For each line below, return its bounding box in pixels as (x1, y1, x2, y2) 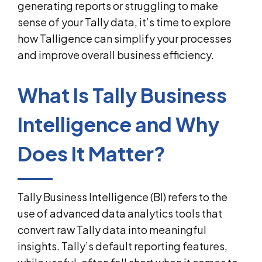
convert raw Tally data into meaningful (18, 222, 206, 236)
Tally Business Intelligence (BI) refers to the (18, 189, 227, 204)
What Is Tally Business (18, 82, 227, 108)
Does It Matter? (18, 140, 166, 166)
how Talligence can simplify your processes (18, 31, 232, 45)
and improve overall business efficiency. (18, 47, 214, 61)
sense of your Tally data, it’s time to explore (18, 15, 231, 29)
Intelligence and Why (18, 111, 219, 137)
